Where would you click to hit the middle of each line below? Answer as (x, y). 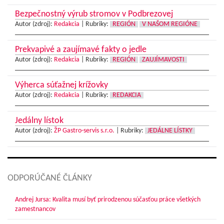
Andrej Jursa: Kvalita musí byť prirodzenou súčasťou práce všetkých (108, 200)
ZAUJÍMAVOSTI (163, 60)
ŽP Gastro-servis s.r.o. (84, 131)
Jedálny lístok (39, 121)
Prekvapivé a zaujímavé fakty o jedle (81, 50)
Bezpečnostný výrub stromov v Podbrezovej (94, 14)
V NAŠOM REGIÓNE (170, 24)
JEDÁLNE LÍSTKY (170, 131)
